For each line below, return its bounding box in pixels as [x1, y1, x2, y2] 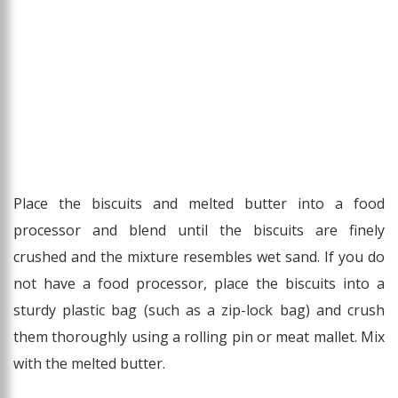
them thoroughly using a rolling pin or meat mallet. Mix [13, 327, 385, 347]
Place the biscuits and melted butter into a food [13, 194, 385, 214]
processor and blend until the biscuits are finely [13, 220, 385, 241]
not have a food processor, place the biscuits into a [13, 274, 385, 294]
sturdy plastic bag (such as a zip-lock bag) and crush [13, 300, 385, 321]
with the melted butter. [13, 354, 165, 374]
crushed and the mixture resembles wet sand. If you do [13, 247, 385, 267]
